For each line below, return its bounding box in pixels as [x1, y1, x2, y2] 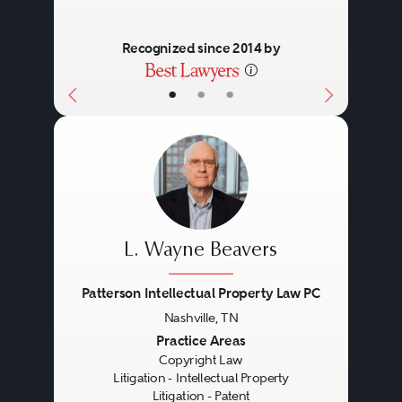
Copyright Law [159, 353, 243, 368]
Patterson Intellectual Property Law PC [81, 284, 321, 302]
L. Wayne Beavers [124, 240, 278, 262]
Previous [66, 330, 145, 355]
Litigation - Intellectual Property [112, 371, 289, 386]
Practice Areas [156, 332, 246, 350]
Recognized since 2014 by [121, 39, 281, 57]
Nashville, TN [163, 310, 239, 325]
